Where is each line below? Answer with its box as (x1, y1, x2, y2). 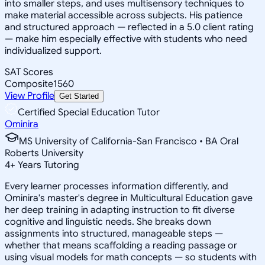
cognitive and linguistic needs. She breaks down (5, 215, 211, 228)
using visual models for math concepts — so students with (5, 251, 257, 263)
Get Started (59, 91, 99, 101)
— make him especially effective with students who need (5, 33, 247, 45)
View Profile (5, 89, 54, 102)
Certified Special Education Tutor (18, 106, 160, 118)
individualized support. (5, 44, 102, 57)
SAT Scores (5, 66, 53, 78)
